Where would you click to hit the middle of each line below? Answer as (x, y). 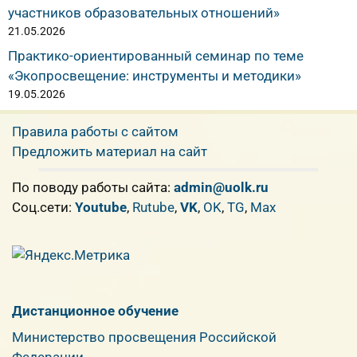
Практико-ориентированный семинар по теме (156, 55)
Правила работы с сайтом (95, 131)
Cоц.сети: (43, 207)
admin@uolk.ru (221, 187)
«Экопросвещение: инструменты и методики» (155, 75)
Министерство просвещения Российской (144, 337)
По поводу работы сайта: (93, 187)
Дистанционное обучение (95, 310)
